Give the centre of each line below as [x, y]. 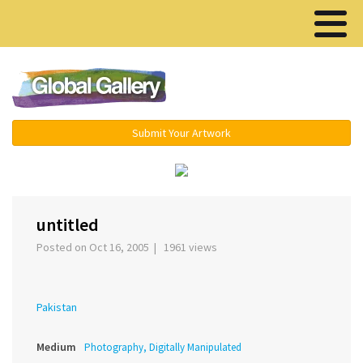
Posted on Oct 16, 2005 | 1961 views [129, 248]
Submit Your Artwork [181, 133]
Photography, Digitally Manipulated [163, 348]
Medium [56, 347]
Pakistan [57, 307]
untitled [68, 225]
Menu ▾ [276, 89]
